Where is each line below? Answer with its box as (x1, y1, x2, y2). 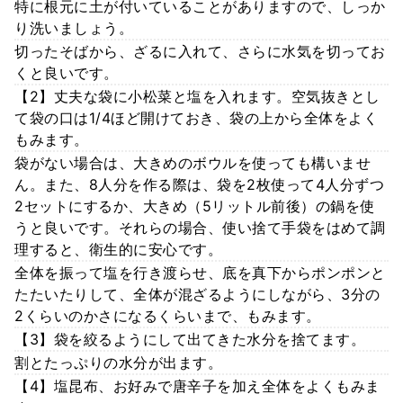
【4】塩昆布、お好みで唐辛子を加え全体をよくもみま (14, 376, 381, 395)
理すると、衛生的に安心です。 (14, 239, 222, 258)
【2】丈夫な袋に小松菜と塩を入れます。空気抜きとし (14, 86, 381, 105)
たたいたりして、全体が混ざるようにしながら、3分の (14, 284, 381, 303)
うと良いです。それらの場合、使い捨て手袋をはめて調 (14, 218, 386, 237)
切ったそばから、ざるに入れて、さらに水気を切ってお (14, 41, 386, 60)
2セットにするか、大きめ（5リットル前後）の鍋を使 (14, 196, 375, 215)
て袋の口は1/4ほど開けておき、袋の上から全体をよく (14, 108, 378, 127)
